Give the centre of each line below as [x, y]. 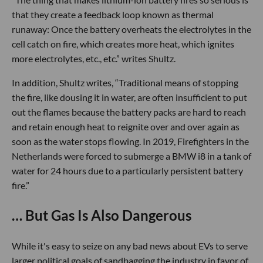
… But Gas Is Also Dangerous [102, 215]
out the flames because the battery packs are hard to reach [129, 112]
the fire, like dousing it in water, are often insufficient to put [129, 97]
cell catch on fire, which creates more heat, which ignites [123, 43]
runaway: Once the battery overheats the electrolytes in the [131, 29]
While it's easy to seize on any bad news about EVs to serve [130, 245]
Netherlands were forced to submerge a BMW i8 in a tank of [131, 156]
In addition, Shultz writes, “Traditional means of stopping [125, 82]
